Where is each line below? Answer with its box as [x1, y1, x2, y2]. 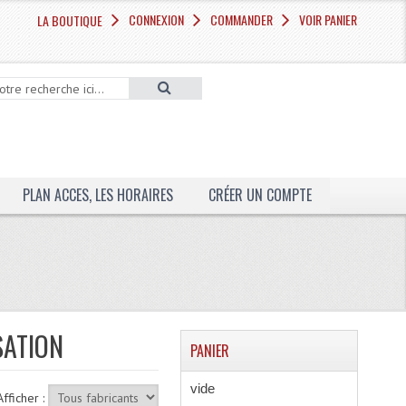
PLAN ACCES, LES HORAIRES [22, 184, 173, 206]
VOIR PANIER [299, 10, 358, 29]
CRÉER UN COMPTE [208, 184, 312, 206]
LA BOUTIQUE [37, 11, 103, 30]
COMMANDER [210, 10, 274, 29]
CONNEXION [129, 10, 185, 29]
